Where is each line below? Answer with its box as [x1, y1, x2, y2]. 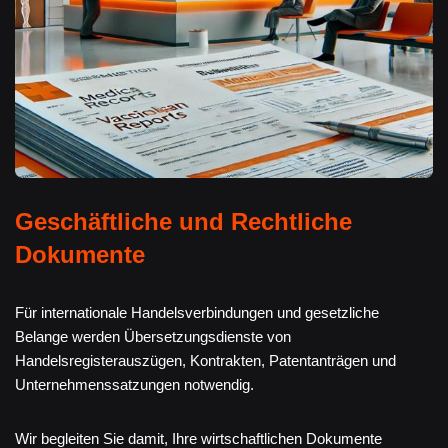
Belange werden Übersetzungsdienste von [15, 327, 291, 345]
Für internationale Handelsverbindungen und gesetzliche [15, 303, 379, 321]
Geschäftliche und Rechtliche [15, 207, 352, 235]
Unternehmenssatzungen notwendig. [15, 375, 254, 393]
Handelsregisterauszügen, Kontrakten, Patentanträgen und [15, 351, 396, 369]
